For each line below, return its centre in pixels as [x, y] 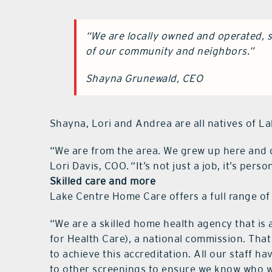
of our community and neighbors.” [170, 51]
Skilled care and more [103, 181]
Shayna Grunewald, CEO [144, 79]
